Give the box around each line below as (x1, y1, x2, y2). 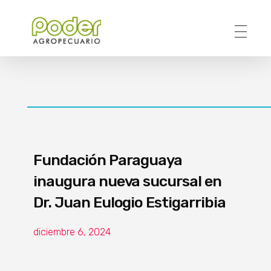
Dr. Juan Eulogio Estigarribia (33, 193, 226, 211)
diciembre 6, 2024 (33, 226, 111, 238)
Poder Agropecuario (36, 43, 51, 60)
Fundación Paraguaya (33, 151, 183, 169)
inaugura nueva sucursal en (33, 172, 221, 190)
